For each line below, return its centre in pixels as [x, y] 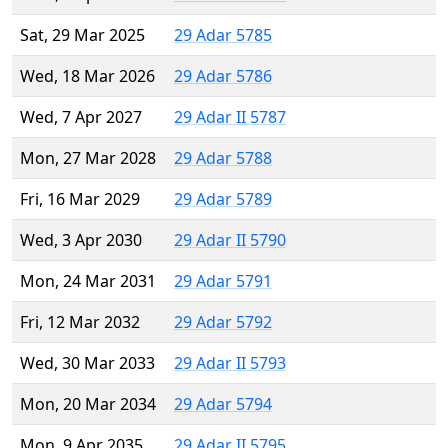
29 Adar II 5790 [230, 240]
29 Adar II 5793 [230, 363]
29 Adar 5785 [223, 35]
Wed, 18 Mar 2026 [87, 76]
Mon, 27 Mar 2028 [88, 158]
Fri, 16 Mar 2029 [80, 199]
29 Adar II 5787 [230, 117]
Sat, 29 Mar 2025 [82, 35]
